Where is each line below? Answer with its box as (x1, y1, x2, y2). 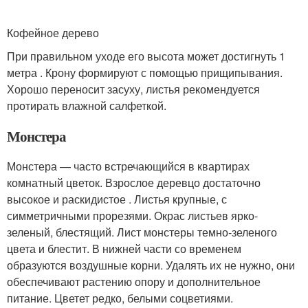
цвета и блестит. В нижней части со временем (7, 241, 241, 256)
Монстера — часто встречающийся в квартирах (7, 158, 250, 174)
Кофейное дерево (7, 25, 99, 41)
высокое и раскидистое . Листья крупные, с (7, 191, 227, 207)
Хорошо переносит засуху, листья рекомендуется (7, 81, 260, 97)
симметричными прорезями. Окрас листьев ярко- (7, 208, 258, 223)
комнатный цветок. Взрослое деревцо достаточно (7, 175, 261, 190)
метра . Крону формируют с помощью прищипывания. (7, 65, 283, 80)
